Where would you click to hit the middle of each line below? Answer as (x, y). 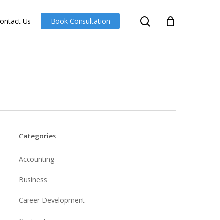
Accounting (36, 159)
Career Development (52, 200)
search (165, 21)
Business (33, 179)
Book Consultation (80, 21)
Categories (37, 136)
